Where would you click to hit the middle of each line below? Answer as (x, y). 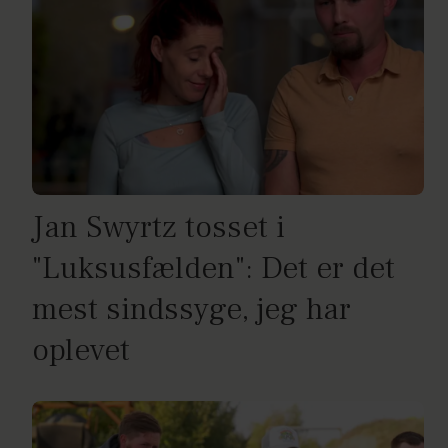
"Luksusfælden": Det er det (213, 269)
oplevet (81, 351)
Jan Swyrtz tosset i (158, 228)
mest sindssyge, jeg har (191, 310)
